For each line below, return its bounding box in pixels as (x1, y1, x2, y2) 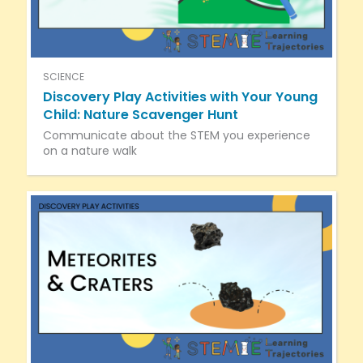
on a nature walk (42, 142, 137, 159)
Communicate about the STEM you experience (42, 126, 310, 143)
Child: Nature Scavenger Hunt (42, 105, 238, 124)
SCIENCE (42, 69, 84, 83)
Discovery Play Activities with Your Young (42, 87, 318, 106)
